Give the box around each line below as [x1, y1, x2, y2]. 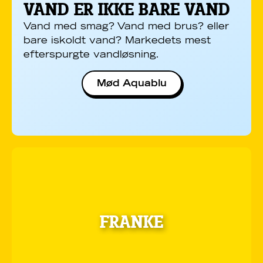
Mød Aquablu [96, 78, 167, 88]
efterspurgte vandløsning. [23, 50, 159, 60]
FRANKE [100, 213, 163, 232]
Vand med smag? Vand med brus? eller [23, 22, 229, 32]
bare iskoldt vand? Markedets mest [23, 36, 211, 46]
